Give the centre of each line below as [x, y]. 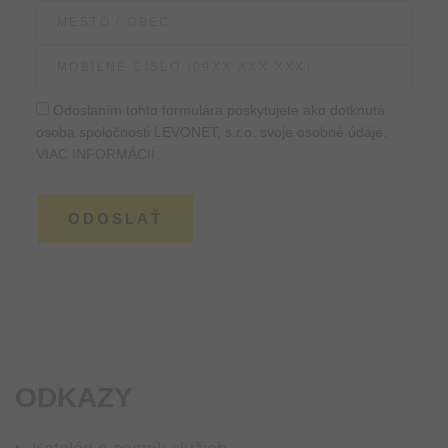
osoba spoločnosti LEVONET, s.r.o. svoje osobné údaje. [211, 131]
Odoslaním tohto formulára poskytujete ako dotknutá [217, 109]
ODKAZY [74, 397]
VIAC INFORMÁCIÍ [95, 153]
